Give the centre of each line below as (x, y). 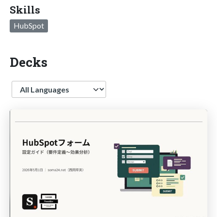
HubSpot (29, 25)
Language (29, 85)
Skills (25, 9)
